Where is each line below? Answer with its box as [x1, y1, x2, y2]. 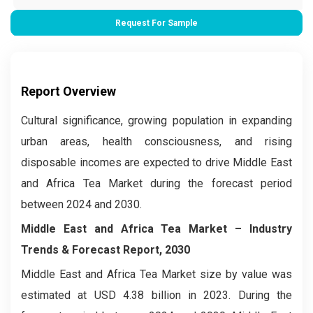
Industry [249, 221, 292, 235]
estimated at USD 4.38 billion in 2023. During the [21, 288, 292, 302]
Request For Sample [115, 17, 198, 28]
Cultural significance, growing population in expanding [21, 113, 292, 127]
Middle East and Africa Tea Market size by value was [21, 267, 292, 281]
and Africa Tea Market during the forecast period [21, 176, 292, 190]
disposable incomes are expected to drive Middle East [21, 155, 292, 169]
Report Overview [21, 83, 116, 99]
